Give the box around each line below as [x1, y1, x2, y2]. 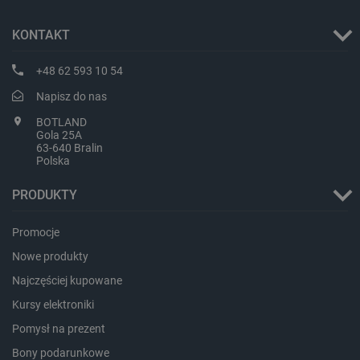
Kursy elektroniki [12, 297, 94, 311]
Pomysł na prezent [12, 321, 105, 335]
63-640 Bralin [36, 141, 103, 154]
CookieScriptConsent [84, 170, 170, 182]
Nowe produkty [12, 249, 88, 263]
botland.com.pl [280, 182, 341, 193]
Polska [36, 153, 70, 167]
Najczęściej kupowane [12, 273, 122, 287]
